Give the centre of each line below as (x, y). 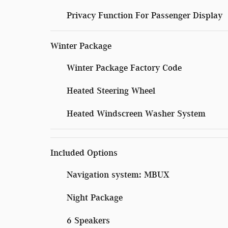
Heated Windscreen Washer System (136, 113)
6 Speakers (88, 220)
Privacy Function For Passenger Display (145, 15)
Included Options (84, 152)
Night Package (95, 197)
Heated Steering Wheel (111, 90)
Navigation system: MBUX (118, 174)
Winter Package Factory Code (124, 67)
